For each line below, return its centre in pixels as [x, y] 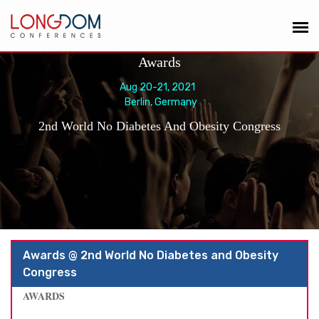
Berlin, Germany [159, 102]
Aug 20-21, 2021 [159, 87]
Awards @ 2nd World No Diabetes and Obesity [151, 255]
